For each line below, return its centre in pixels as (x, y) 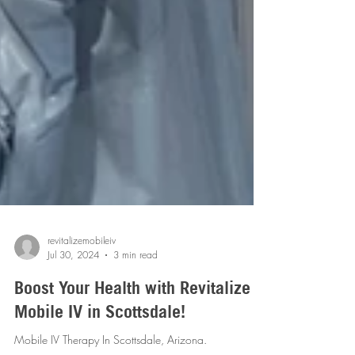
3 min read (136, 342)
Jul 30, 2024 (73, 342)
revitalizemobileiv (82, 328)
